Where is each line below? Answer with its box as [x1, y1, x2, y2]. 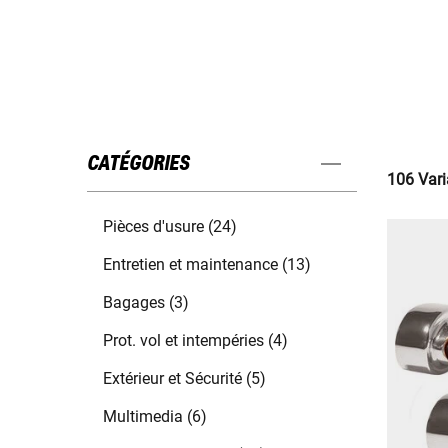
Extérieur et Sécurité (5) [103, 369, 266, 389]
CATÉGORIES [87, 153, 189, 176]
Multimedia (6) [103, 407, 207, 427]
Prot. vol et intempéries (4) [103, 331, 288, 351]
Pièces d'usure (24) [103, 217, 237, 237]
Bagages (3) [103, 293, 189, 313]
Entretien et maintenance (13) [103, 255, 311, 275]
